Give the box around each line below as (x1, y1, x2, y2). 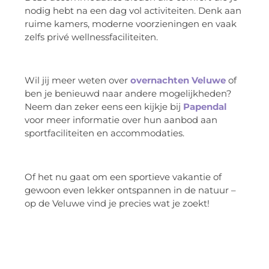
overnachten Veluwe (130, 74, 226, 86)
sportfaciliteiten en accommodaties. (25, 127, 184, 139)
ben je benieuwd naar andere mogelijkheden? (25, 88, 232, 100)
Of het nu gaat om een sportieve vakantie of (25, 171, 222, 183)
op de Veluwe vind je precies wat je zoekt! (25, 198, 210, 210)
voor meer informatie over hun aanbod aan (25, 114, 217, 126)
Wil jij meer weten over (25, 74, 130, 86)
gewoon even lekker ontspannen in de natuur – (25, 184, 236, 196)
